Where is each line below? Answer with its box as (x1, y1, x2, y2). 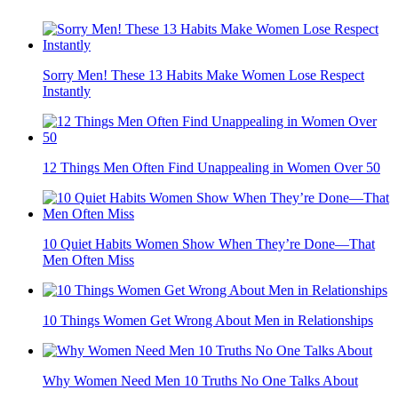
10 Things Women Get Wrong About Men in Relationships (43, 313, 373, 329)
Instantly (43, 84, 91, 99)
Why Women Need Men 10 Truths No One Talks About (43, 373, 358, 389)
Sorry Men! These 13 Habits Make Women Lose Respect (43, 68, 364, 84)
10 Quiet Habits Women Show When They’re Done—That (43, 236, 375, 252)
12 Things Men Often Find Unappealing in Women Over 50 (43, 160, 380, 176)
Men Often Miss (43, 252, 134, 268)
